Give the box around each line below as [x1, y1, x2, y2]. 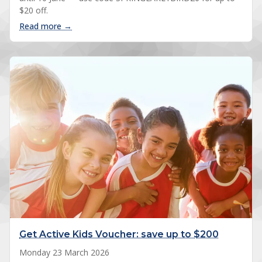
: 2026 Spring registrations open [71, 19, 194, 31]
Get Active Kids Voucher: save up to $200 [19, 228, 219, 240]
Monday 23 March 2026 [19, 246, 109, 258]
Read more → [19, 20, 72, 32]
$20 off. [19, 4, 48, 16]
